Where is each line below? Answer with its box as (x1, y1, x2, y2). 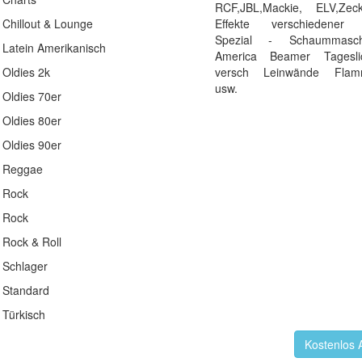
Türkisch (2, 305, 45, 322)
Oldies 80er (2, 112, 61, 128)
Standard (2, 281, 49, 298)
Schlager (2, 257, 48, 274)
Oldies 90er (2, 136, 61, 153)
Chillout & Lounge (2, 15, 93, 32)
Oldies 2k (2, 63, 50, 80)
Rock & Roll (2, 233, 61, 250)
